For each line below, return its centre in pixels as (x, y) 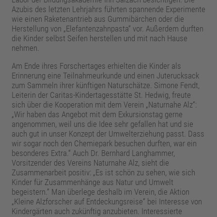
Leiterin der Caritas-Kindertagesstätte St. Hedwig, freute (101, 95)
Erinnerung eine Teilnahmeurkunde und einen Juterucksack (105, 76)
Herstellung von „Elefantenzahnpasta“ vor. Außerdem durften (107, 29)
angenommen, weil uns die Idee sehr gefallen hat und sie (102, 124)
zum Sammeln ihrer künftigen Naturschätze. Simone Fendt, (105, 85)
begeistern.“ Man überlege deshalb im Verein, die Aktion (100, 192)
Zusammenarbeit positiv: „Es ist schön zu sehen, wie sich (103, 173)
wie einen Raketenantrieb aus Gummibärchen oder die (98, 19)
